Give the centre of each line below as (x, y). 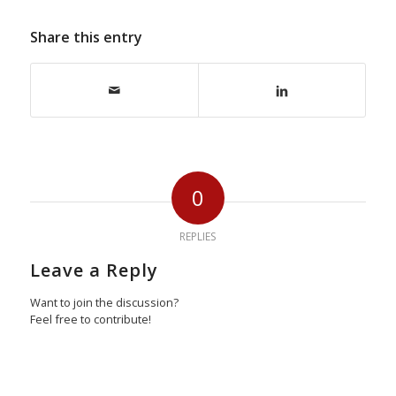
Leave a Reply (94, 270)
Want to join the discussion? (104, 303)
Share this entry (86, 38)
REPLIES (198, 237)
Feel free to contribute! (90, 320)
